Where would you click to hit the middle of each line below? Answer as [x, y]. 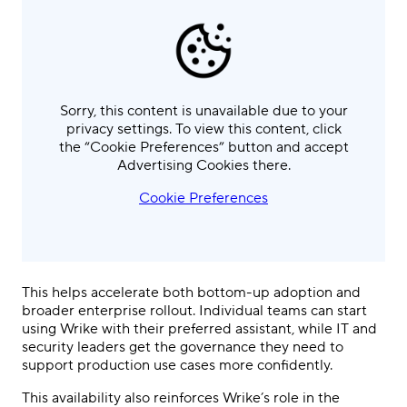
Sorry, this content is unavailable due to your [203, 110]
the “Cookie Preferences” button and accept [203, 147]
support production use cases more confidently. [177, 365]
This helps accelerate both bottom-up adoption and [191, 292]
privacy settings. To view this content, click [203, 129]
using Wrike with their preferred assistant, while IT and [199, 328]
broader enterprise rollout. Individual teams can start [194, 310]
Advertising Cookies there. [203, 165]
